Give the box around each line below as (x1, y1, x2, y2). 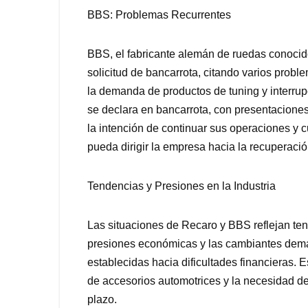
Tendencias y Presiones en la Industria (87, 180, 276, 192)
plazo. (87, 294, 117, 306)
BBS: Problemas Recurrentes (87, 9, 231, 21)
